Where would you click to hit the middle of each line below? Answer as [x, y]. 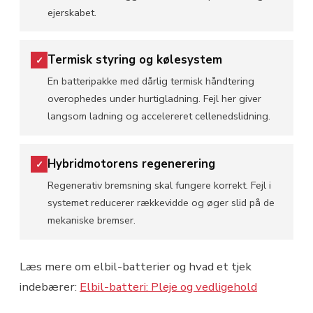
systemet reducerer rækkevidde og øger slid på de [161, 203]
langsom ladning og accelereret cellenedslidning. [159, 116]
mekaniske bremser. [92, 220]
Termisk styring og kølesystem [135, 60]
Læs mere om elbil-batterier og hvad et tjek [136, 266]
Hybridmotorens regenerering [131, 164]
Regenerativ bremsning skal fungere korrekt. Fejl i [159, 185]
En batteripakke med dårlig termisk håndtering [151, 81]
